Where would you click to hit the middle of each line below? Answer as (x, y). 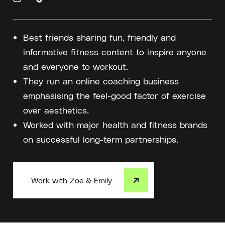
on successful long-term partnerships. (101, 139)
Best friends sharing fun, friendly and (99, 37)
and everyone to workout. (76, 66)
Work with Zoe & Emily (72, 180)
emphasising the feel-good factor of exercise (115, 95)
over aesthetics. (56, 110)
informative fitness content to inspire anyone (115, 52)
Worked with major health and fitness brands (115, 125)
